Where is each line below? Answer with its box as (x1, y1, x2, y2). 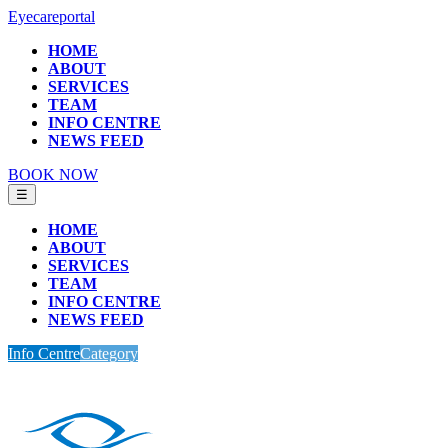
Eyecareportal (8, 8, 95, 25)
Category (80, 345, 138, 362)
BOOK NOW (8, 166, 98, 183)
